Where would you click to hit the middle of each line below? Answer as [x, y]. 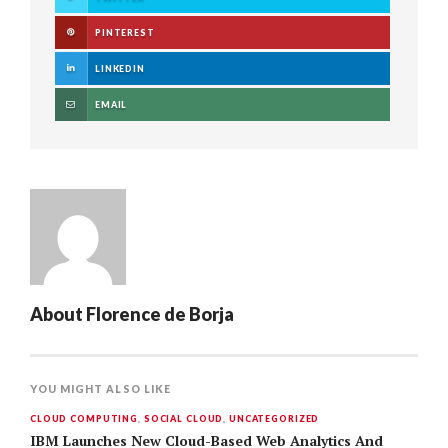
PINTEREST [125, 32]
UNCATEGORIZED [274, 418]
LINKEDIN [120, 68]
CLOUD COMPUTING [84, 418]
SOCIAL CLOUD [183, 418]
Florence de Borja [160, 314]
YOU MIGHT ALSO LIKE [100, 389]
